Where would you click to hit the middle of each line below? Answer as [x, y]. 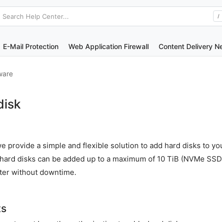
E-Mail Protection [31, 46]
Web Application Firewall [109, 46]
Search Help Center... [35, 16]
